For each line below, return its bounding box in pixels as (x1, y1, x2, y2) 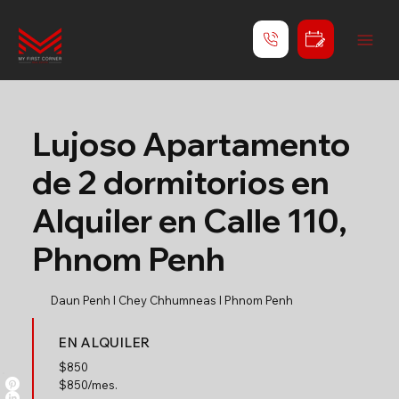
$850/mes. (58, 377, 118, 392)
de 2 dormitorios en (31, 162, 330, 202)
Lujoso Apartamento (31, 124, 350, 164)
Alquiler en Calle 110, (31, 200, 347, 240)
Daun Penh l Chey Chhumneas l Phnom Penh (50, 293, 293, 307)
